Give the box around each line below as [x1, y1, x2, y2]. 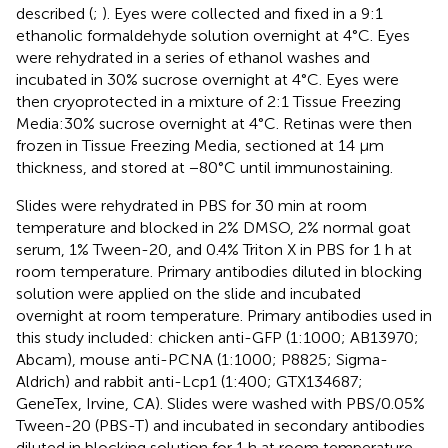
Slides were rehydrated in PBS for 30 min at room [16, 195, 367, 215]
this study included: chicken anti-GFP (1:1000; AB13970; [16, 327, 419, 347]
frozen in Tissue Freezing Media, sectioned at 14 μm [16, 135, 384, 155]
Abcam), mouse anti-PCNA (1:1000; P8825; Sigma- [16, 349, 388, 369]
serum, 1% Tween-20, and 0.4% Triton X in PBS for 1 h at [16, 239, 412, 259]
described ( [16, 3, 93, 23]
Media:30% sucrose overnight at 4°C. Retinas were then [16, 113, 412, 133]
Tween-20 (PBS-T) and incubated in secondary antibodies [16, 415, 425, 435]
